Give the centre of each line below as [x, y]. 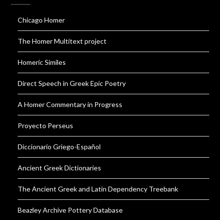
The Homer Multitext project [62, 41]
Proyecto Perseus [46, 125]
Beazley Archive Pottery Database [70, 210]
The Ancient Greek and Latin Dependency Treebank [98, 189]
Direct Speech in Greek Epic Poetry [72, 83]
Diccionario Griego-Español [59, 146]
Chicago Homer [41, 20]
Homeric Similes [42, 62]
